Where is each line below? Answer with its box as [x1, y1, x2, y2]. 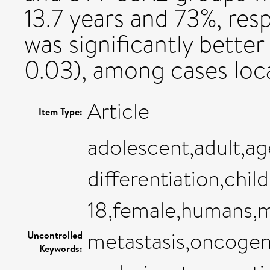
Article [87, 95, 149, 127]
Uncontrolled [27, 228, 83, 242]
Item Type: [39, 104, 83, 118]
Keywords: [39, 241, 83, 255]
